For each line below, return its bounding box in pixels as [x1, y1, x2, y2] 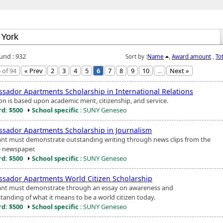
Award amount [172, 52, 211, 60]
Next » [170, 66, 189, 75]
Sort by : [125, 52, 147, 60]
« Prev [24, 66, 43, 75]
